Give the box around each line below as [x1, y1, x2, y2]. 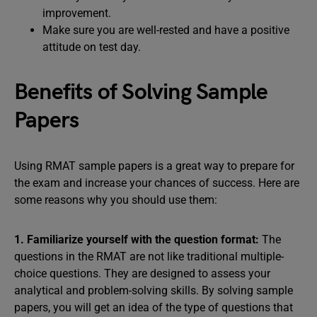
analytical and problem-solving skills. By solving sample [14, 284, 293, 297]
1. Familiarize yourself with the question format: [14, 233, 259, 246]
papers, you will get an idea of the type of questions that [14, 301, 293, 314]
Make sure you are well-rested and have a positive [42, 23, 289, 37]
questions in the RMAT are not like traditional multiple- [14, 250, 284, 263]
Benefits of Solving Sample [14, 79, 268, 106]
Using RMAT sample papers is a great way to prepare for [14, 159, 294, 173]
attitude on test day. [42, 40, 141, 54]
